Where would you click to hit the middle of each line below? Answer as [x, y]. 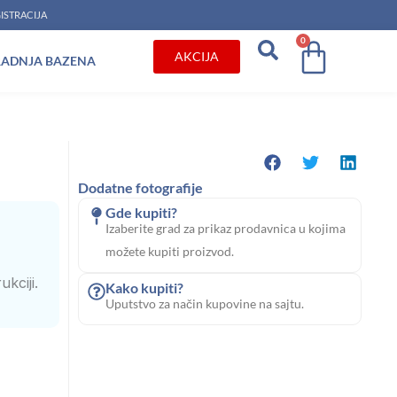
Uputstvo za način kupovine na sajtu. [205, 304]
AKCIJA [197, 56]
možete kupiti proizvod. [170, 252]
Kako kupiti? [145, 288]
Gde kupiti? [142, 213]
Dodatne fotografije [141, 188]
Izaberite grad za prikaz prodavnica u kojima [226, 229]
